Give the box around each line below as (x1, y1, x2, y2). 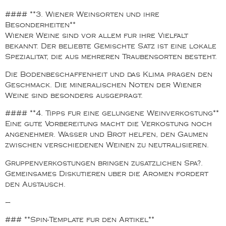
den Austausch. (5, 181, 66, 187)
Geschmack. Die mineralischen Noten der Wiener (5, 82, 201, 88)
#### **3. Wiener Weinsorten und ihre (5, 11, 159, 17)
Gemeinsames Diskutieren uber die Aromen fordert (5, 171, 208, 177)
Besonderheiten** (5, 22, 76, 28)
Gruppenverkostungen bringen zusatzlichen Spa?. (5, 160, 203, 166)
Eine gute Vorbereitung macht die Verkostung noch (5, 121, 212, 127)
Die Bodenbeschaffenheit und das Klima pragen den (5, 71, 212, 77)
